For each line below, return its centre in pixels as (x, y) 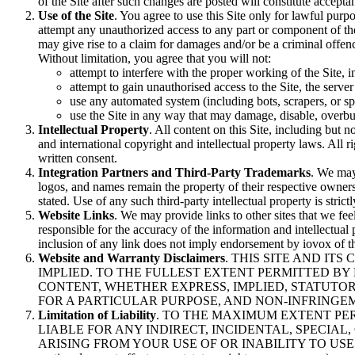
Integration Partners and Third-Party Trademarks (174, 173)
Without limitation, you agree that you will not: (155, 59)
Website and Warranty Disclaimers (132, 258)
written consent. (78, 158)
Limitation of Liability (97, 315)
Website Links (76, 216)
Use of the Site (76, 16)
